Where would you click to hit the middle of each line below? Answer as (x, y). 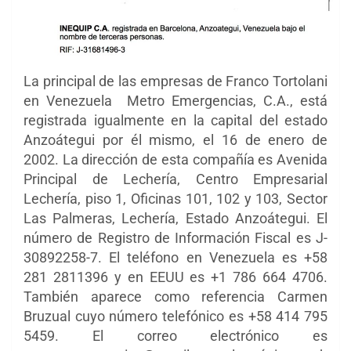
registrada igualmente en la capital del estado (175, 121)
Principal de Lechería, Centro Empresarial (175, 179)
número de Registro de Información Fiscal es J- (175, 238)
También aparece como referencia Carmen (175, 297)
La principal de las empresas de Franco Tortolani (175, 81)
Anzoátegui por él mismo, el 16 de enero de (175, 140)
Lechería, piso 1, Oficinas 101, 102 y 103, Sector (175, 199)
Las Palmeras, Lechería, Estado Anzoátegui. (170, 219)
